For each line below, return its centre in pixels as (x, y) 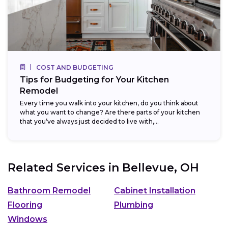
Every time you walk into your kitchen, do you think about (109, 103)
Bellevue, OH (161, 168)
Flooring (25, 205)
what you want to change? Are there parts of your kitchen (110, 112)
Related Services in (65, 168)
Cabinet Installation (155, 190)
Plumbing (134, 205)
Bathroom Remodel (49, 190)
